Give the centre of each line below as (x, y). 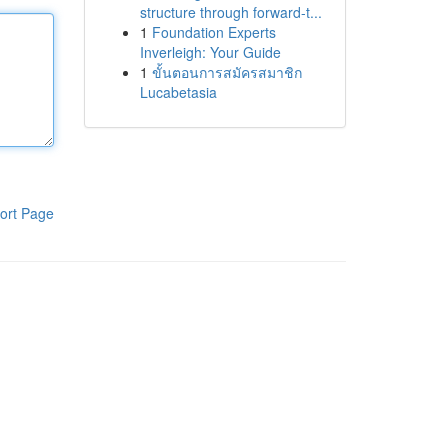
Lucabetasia (178, 92)
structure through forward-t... (230, 12)
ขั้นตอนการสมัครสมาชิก (226, 72)
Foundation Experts (213, 32)
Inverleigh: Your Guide (210, 52)
